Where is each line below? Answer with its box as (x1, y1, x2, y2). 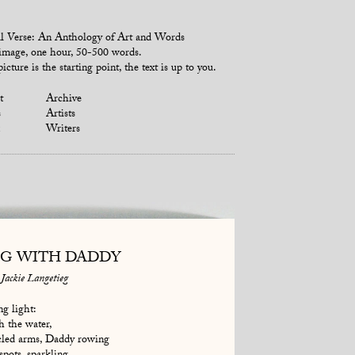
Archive (46, 90, 82, 109)
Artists (46, 105, 76, 124)
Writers (46, 120, 81, 139)
